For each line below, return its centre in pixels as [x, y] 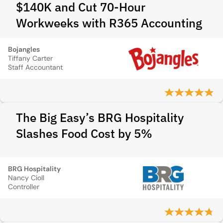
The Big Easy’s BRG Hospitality [100, 117]
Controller [24, 187]
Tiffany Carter [30, 58]
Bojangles [24, 49]
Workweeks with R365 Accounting [109, 23]
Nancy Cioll [26, 178]
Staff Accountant [35, 67]
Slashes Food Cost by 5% [84, 133]
